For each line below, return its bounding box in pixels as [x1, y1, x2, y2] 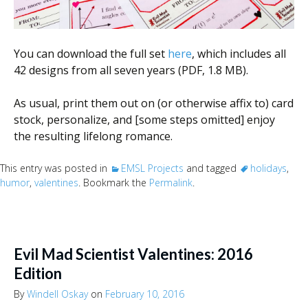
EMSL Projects [121, 161, 184, 175]
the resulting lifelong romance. [14, 128, 173, 144]
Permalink [149, 175, 192, 189]
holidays [250, 161, 287, 175]
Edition [14, 263, 62, 283]
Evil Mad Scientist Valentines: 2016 [14, 244, 253, 263]
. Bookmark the [78, 175, 149, 189]
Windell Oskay [27, 287, 88, 300]
